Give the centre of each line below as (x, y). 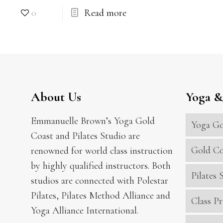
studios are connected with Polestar (100, 181)
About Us (56, 97)
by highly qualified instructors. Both (101, 166)
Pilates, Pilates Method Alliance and (101, 196)
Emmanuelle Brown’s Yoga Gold (93, 121)
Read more (106, 13)
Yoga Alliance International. (85, 211)
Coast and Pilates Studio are (85, 136)
